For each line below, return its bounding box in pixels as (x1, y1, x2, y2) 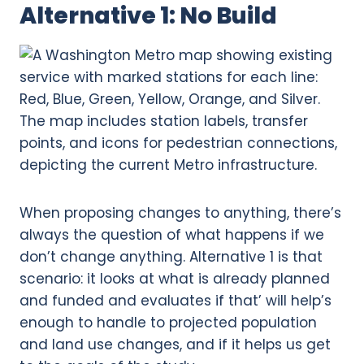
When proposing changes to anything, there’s (19, 203, 341, 223)
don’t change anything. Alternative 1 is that (19, 247, 323, 267)
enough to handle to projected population (19, 313, 317, 333)
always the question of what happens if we (19, 225, 324, 245)
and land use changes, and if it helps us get (19, 335, 331, 355)
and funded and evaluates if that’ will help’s (19, 291, 331, 311)
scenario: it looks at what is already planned (19, 269, 330, 289)
